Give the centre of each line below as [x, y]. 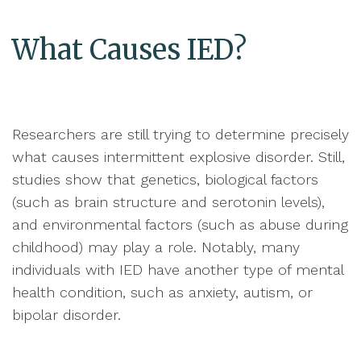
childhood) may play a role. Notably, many [156, 247]
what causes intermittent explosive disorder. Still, [178, 157]
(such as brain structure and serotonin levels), [168, 202]
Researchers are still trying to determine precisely [180, 135]
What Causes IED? [129, 50]
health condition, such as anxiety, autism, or [162, 293]
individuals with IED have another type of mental [178, 270]
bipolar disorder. [66, 315]
